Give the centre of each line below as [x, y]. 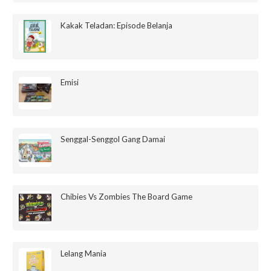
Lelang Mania [84, 253]
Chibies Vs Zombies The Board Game [127, 196]
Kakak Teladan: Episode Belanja [117, 25]
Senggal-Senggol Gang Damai [113, 139]
